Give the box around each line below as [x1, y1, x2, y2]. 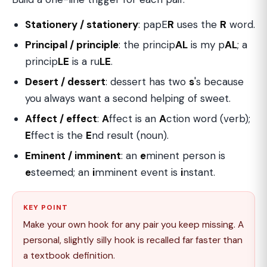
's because [194, 75, 244, 88]
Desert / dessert [25, 75, 105, 88]
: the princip [119, 38, 175, 51]
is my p [188, 38, 225, 51]
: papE [138, 18, 167, 31]
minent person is [146, 149, 225, 162]
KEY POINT [23, 203, 68, 212]
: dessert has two [105, 75, 189, 88]
